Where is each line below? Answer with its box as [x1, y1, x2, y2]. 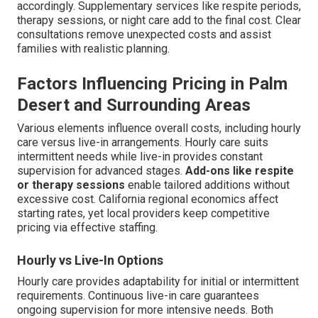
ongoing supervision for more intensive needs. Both [17, 302, 273, 317]
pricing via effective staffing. [17, 220, 158, 234]
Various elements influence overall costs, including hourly [17, 121, 301, 135]
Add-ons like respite [185, 163, 294, 177]
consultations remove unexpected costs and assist [17, 27, 271, 41]
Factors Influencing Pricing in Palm [17, 73, 287, 94]
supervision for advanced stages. [17, 163, 185, 177]
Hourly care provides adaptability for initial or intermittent [17, 274, 299, 288]
